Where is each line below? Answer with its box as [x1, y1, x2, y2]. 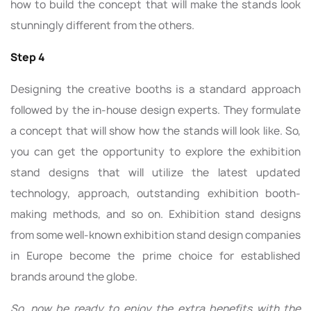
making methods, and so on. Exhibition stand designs [10, 206, 301, 221]
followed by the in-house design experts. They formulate [10, 102, 301, 117]
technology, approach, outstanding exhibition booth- [10, 185, 301, 201]
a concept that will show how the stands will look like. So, [10, 123, 301, 138]
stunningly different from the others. [10, 17, 194, 33]
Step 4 [10, 49, 44, 65]
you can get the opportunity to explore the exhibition [10, 144, 301, 159]
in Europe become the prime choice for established [10, 248, 301, 263]
